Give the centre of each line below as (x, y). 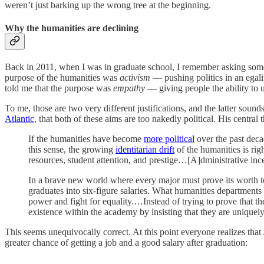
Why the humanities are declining (72, 28)
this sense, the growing (72, 150)
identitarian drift (145, 150)
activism (135, 78)
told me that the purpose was (59, 88)
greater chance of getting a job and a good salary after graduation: (126, 243)
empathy (129, 88)
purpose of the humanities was (62, 78)
